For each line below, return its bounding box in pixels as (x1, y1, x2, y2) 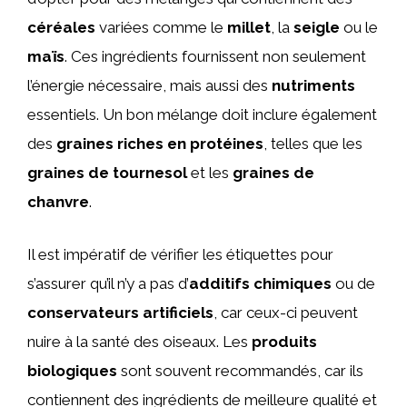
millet (227, 18, 271, 36)
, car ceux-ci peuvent (213, 303, 358, 322)
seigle (293, 18, 340, 36)
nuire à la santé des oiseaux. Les (27, 332, 252, 351)
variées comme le (95, 18, 227, 36)
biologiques (27, 361, 117, 380)
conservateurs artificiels (27, 303, 213, 322)
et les (187, 164, 233, 182)
